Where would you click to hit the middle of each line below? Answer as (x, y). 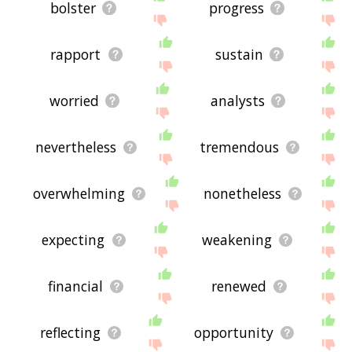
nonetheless (242, 194)
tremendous (239, 147)
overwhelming (79, 194)
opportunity (234, 333)
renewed (238, 286)
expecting (73, 240)
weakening (236, 240)
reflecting (71, 333)
